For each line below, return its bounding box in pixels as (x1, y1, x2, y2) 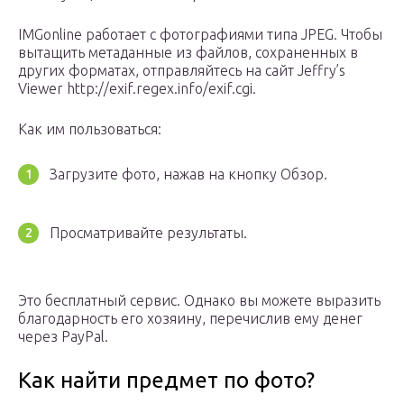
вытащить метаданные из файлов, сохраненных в (18, 44, 358, 61)
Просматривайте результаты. (50, 225, 247, 242)
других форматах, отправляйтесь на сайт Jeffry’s (18, 62, 345, 79)
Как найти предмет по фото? (18, 368, 315, 393)
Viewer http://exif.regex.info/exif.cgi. (18, 80, 256, 97)
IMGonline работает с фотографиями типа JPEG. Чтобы (18, 26, 382, 43)
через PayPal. (18, 328, 108, 345)
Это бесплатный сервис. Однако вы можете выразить (18, 292, 381, 309)
